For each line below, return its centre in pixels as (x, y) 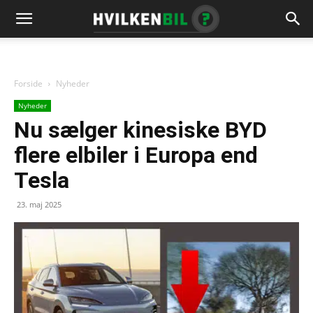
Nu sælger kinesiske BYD (140, 130)
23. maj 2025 (39, 204)
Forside (28, 83)
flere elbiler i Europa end (136, 155)
